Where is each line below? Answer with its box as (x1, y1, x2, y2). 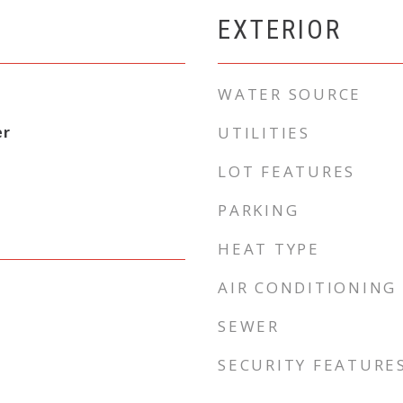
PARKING (218, 200, 300, 220)
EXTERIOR (218, 14, 342, 45)
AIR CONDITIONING (218, 277, 397, 298)
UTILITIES (218, 122, 310, 143)
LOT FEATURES (218, 161, 355, 182)
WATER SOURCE (218, 84, 362, 104)
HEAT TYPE (218, 238, 320, 259)
